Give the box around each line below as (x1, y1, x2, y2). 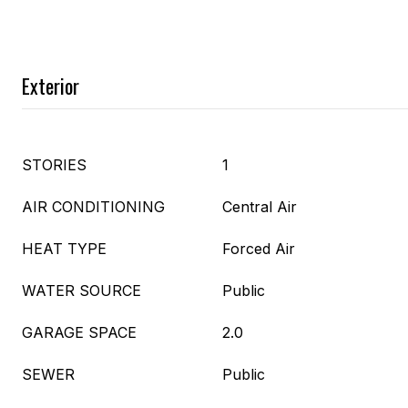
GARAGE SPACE (22, 323, 137, 342)
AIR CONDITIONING (22, 198, 165, 216)
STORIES (22, 156, 87, 174)
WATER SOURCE (22, 281, 141, 300)
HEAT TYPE (22, 240, 107, 258)
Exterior (22, 71, 79, 100)
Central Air (222, 198, 297, 216)
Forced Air (222, 240, 295, 258)
